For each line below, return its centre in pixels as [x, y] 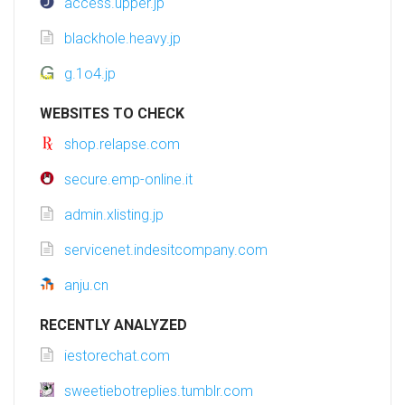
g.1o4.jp [90, 74]
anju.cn [86, 286]
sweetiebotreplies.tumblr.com [159, 391]
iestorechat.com [117, 356]
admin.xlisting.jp [114, 215]
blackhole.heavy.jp [122, 39]
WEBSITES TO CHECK [112, 114]
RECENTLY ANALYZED [113, 325]
